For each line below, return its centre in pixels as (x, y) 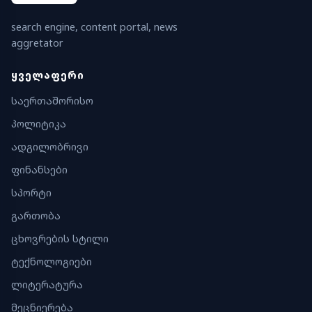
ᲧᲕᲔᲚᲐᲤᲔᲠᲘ (48, 75)
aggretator (37, 42)
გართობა (36, 215)
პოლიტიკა (39, 123)
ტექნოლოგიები (52, 261)
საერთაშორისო (52, 100)
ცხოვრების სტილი (60, 238)
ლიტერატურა (47, 284)
